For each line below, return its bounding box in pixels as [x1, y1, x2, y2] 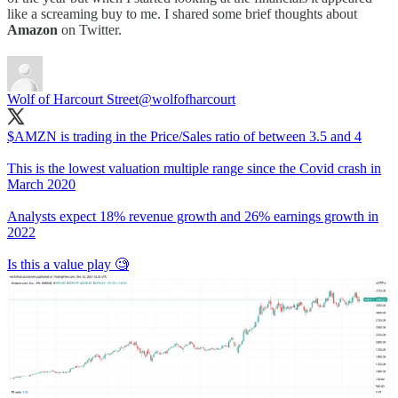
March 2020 [7, 176, 76, 192]
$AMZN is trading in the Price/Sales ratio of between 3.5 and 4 [7, 128, 362, 144]
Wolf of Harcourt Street [7, 91, 139, 107]
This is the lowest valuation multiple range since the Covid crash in [7, 160, 381, 176]
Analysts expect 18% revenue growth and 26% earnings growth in [7, 208, 378, 224]
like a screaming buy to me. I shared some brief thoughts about [7, 5, 357, 21]
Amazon [7, 21, 61, 37]
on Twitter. [61, 21, 122, 37]
